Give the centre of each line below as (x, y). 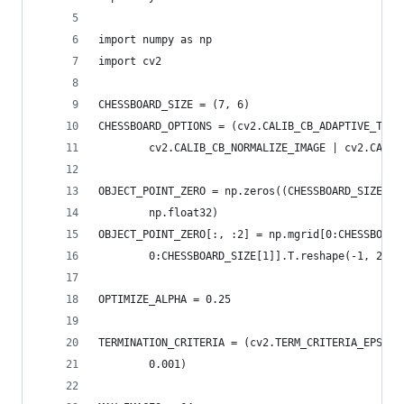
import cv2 (130, 61)
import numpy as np (155, 40)
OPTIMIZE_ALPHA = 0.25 (165, 299)
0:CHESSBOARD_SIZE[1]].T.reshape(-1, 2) (243, 256)
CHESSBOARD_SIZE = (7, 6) (174, 105)
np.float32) (158, 213)
